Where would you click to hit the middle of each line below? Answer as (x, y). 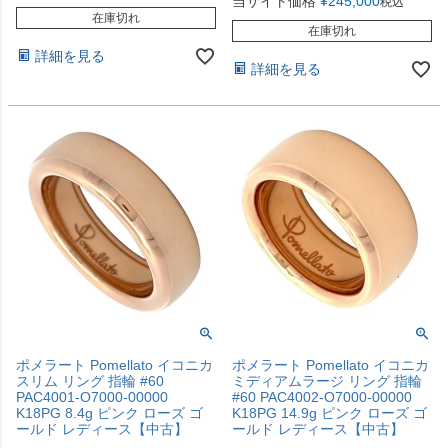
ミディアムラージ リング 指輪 (327, 380)
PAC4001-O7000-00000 (92, 396)
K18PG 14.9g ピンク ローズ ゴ (329, 412)
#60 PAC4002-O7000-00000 (322, 396)
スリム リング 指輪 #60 (90, 380)
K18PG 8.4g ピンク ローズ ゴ (109, 412)
